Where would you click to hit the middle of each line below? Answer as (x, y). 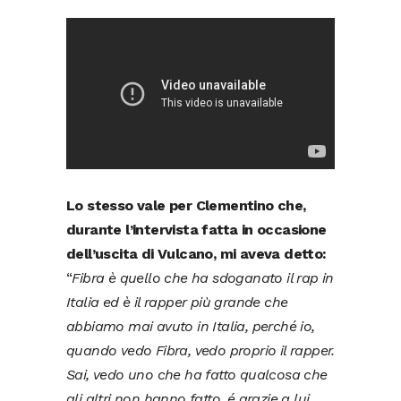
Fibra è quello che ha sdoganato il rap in (203, 278)
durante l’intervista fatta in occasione (196, 230)
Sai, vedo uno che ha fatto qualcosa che (197, 375)
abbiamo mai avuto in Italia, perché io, (191, 327)
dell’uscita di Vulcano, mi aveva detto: (196, 254)
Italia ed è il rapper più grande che (177, 303)
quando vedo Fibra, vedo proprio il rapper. (200, 351)
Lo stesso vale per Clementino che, (186, 206)
